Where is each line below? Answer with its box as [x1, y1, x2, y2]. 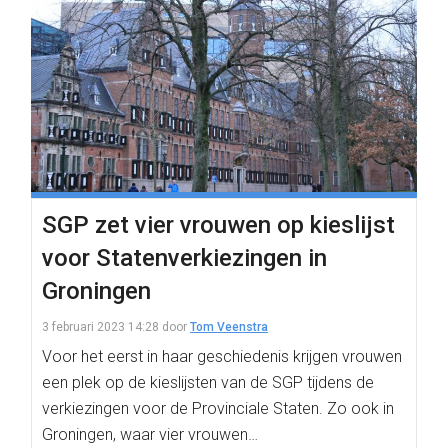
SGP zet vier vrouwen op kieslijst [42, 211, 395, 239]
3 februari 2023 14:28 [42, 320, 159, 334]
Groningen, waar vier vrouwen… [42, 425, 258, 444]
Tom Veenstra [190, 320, 268, 334]
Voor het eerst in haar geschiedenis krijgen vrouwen [42, 347, 402, 366]
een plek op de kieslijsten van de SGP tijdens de [42, 373, 374, 392]
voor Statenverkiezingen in [42, 244, 327, 272]
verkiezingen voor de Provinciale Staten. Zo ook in [42, 399, 394, 418]
